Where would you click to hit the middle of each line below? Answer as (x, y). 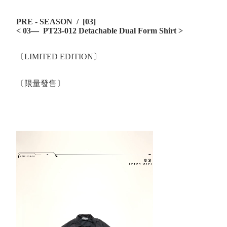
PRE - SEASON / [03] (56, 22)
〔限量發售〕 (41, 84)
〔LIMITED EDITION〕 (59, 57)
